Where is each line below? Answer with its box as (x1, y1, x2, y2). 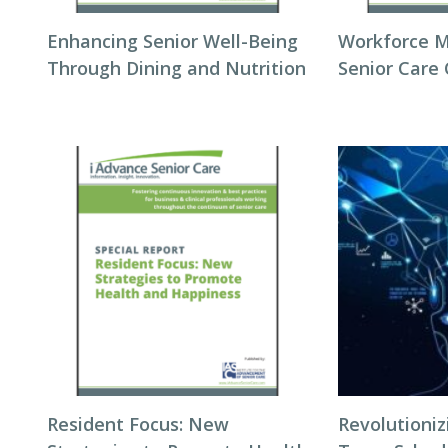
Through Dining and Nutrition (47, 56, 306, 80)
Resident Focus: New (47, 412, 229, 436)
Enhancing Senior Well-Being (47, 29, 298, 53)
